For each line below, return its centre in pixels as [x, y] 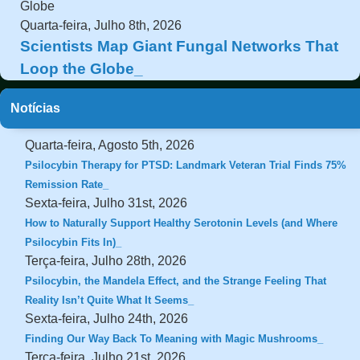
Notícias [35, 108]
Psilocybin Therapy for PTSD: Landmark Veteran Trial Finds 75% [186, 165]
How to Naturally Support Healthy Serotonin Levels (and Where [182, 223]
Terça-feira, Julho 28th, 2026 [106, 260]
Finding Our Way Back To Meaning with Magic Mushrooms [172, 338]
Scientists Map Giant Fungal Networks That [179, 46]
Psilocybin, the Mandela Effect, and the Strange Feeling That [176, 280]
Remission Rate [64, 184]
